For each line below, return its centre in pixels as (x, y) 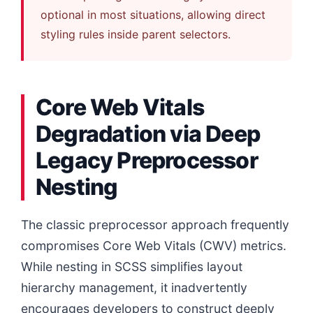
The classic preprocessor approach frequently (155, 224)
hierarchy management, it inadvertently (134, 287)
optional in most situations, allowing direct (153, 14)
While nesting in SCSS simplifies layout (132, 266)
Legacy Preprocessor (147, 160)
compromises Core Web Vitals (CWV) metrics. (154, 245)
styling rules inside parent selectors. (136, 34)
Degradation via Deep (148, 133)
